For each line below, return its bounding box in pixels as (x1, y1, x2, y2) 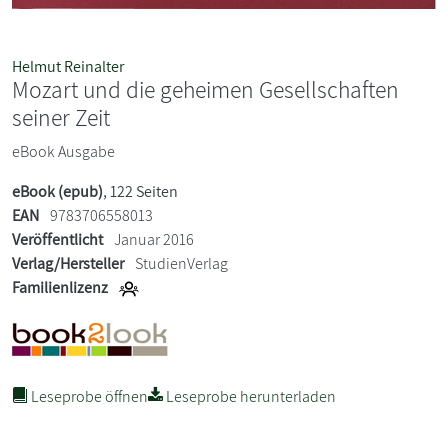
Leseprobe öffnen (28, 385, 148, 407)
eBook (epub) (12, 180, 103, 202)
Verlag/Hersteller (12, 252, 124, 274)
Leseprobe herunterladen (163, 385, 336, 407)
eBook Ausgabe (12, 140, 115, 162)
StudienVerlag (135, 252, 228, 274)
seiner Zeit (12, 101, 110, 133)
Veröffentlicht (12, 228, 103, 250)
